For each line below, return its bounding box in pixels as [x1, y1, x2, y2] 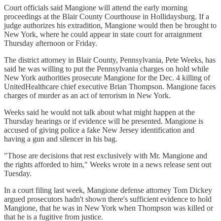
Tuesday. [4, 169, 32, 178]
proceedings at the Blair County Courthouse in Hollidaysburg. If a [4, 12, 209, 21]
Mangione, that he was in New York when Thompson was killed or [4, 203, 213, 212]
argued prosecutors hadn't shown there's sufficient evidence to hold [4, 194, 212, 203]
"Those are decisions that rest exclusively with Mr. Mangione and [4, 151, 207, 160]
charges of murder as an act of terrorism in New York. [4, 91, 171, 100]
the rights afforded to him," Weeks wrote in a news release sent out [4, 160, 211, 169]
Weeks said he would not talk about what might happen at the [4, 108, 195, 116]
